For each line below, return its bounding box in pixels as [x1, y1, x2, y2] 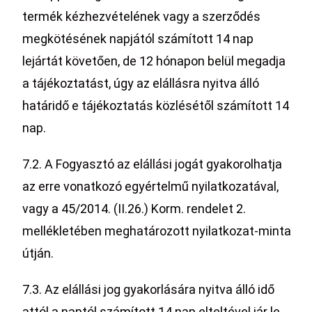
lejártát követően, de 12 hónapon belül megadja [22, 54, 286, 68]
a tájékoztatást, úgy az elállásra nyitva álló [22, 76, 260, 91]
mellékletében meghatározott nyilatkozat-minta [22, 224, 292, 238]
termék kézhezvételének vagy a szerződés [22, 9, 261, 24]
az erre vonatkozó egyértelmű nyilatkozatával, [22, 179, 279, 194]
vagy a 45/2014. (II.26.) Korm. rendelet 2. [22, 201, 247, 216]
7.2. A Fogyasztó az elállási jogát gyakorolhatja [22, 157, 283, 171]
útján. [22, 246, 54, 260]
